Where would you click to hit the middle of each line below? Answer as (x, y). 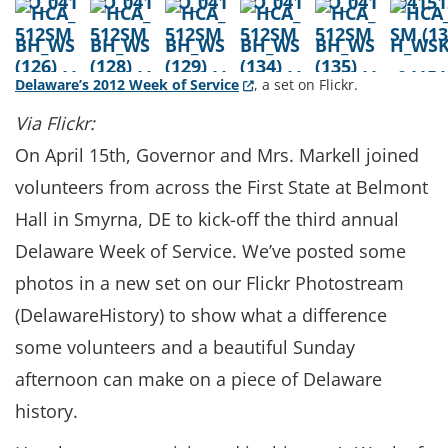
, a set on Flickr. (306, 84)
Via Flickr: (55, 123)
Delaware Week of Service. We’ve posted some (210, 251)
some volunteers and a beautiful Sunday (185, 347)
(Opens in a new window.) (327, 83)
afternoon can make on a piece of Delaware (198, 379)
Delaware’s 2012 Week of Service (127, 84)
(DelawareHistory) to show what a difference (201, 315)
